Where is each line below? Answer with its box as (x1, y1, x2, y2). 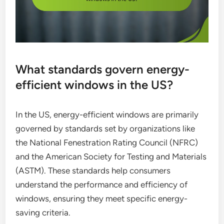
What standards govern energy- (15, 61, 190, 76)
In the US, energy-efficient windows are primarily (15, 109, 199, 119)
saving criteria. (15, 207, 71, 217)
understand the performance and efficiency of (15, 179, 188, 189)
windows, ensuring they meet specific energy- (15, 193, 188, 203)
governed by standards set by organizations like (15, 123, 195, 133)
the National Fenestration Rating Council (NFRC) (15, 137, 198, 147)
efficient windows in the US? (15, 77, 173, 92)
